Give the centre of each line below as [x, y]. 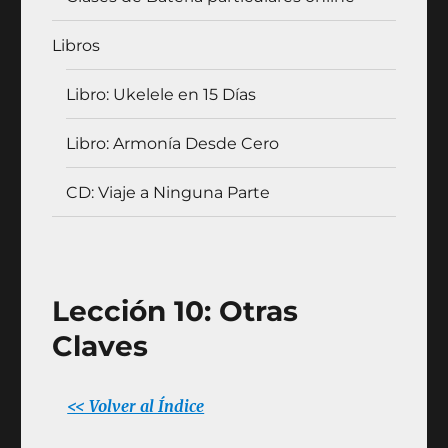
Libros [76, 45]
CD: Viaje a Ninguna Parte [168, 192]
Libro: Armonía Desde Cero [173, 143]
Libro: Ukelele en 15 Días [161, 94]
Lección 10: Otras [175, 311]
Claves [100, 346]
